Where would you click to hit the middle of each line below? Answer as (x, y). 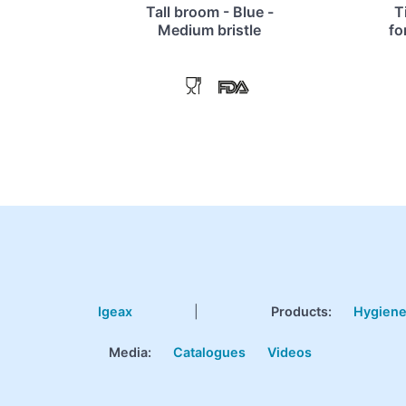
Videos (290, 353)
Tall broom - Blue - (209, 12)
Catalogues (209, 353)
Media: (130, 353)
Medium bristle (209, 30)
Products (300, 312)
